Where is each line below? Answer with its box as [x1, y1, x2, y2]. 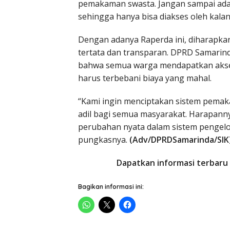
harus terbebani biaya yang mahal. [78, 72, 212, 84]
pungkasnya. [78, 134, 129, 146]
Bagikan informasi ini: [78, 183, 144, 191]
